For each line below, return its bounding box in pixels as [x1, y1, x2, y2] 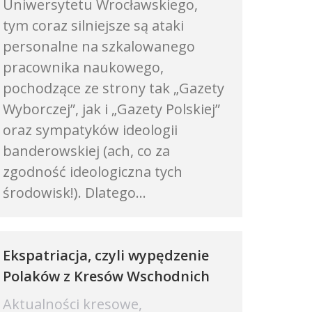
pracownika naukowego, [3, 58, 164, 77]
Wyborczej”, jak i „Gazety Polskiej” [3, 100, 220, 118]
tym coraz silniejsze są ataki [3, 16, 184, 35]
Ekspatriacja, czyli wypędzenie [3, 246, 209, 265]
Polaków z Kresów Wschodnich [3, 267, 210, 286]
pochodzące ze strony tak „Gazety [3, 79, 224, 97]
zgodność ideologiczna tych [3, 162, 182, 181]
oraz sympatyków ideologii [3, 120, 178, 139]
